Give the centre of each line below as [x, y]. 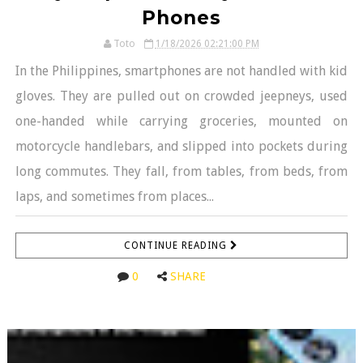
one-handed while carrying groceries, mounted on [181, 121]
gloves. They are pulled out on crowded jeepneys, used [181, 96]
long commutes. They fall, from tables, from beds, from [181, 171]
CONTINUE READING [177, 245]
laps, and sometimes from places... [114, 196]
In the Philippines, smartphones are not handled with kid [181, 70]
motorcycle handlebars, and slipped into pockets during [181, 146]
